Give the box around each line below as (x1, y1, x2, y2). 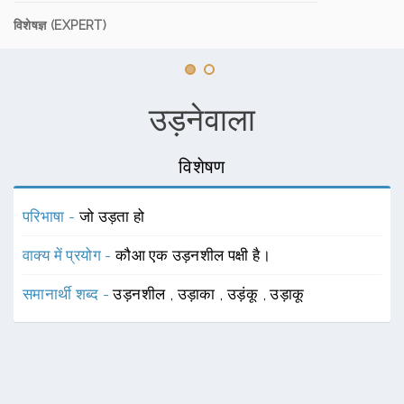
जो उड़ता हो (78, 207, 145, 225)
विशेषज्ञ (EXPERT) (14, 18, 107, 32)
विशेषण (179, 156, 225, 178)
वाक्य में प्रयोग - (23, 246, 116, 264)
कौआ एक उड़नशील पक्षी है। (115, 246, 271, 264)
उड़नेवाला (148, 101, 256, 138)
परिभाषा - (23, 207, 79, 225)
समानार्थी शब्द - (23, 285, 114, 303)
